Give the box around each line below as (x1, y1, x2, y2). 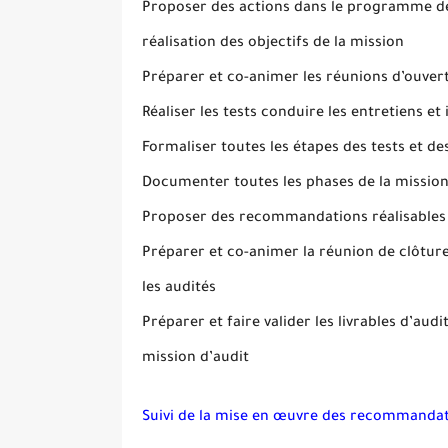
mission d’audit (142, 350, 249, 367)
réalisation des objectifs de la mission (142, 35, 404, 52)
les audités (142, 280, 216, 297)
